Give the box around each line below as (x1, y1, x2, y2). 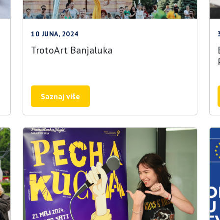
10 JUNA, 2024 (31, 29, 79, 38)
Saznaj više (41, 91, 80, 101)
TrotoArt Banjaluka (31, 44, 112, 56)
